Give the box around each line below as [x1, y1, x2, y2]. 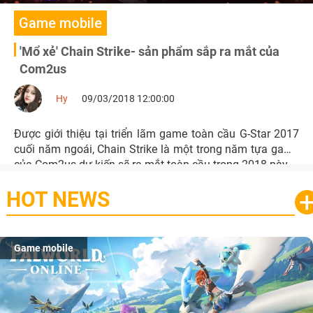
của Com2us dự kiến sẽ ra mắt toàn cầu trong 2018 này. [14, 158, 290, 171]
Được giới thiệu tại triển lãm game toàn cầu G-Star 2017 [14, 127, 299, 140]
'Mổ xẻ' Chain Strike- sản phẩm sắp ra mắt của [20, 44, 279, 59]
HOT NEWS [6, 187, 110, 212]
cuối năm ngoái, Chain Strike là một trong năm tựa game [14, 143, 299, 156]
